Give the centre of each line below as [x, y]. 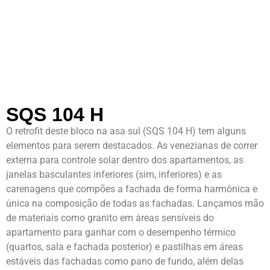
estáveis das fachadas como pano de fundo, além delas [125, 262]
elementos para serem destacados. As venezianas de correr [132, 146]
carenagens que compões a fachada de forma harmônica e [132, 189]
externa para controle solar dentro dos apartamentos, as [125, 160]
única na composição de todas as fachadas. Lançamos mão [135, 204]
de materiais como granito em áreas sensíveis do [110, 218]
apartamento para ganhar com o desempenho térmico [121, 233]
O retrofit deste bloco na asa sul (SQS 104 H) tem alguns [126, 131]
